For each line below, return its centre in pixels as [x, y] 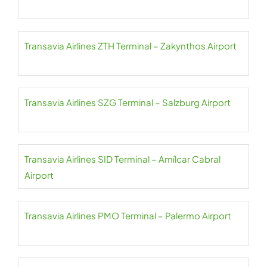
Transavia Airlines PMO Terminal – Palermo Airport [128, 216]
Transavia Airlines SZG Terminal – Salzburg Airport [128, 103]
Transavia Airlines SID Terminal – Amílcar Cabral [122, 159]
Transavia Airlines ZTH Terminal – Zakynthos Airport [131, 46]
